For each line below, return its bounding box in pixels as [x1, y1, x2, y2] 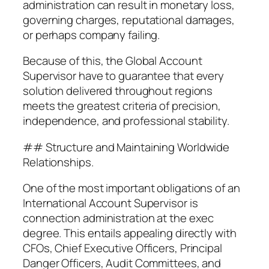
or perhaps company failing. [23, 26, 160, 43]
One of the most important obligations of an [23, 180, 240, 196]
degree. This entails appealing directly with [23, 225, 237, 241]
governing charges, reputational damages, [23, 11, 235, 28]
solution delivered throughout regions [23, 83, 213, 99]
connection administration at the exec [23, 210, 214, 226]
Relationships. [23, 154, 94, 170]
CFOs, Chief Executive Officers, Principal [23, 240, 222, 256]
